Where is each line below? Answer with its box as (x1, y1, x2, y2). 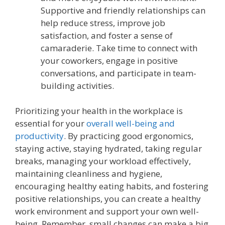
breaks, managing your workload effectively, (15, 155, 191, 167)
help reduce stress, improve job (41, 17, 165, 29)
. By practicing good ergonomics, (64, 130, 193, 142)
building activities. (41, 79, 114, 91)
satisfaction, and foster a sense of (41, 29, 173, 41)
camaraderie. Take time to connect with (41, 42, 197, 54)
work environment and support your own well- (15, 205, 199, 217)
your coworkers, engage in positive (41, 54, 178, 66)
